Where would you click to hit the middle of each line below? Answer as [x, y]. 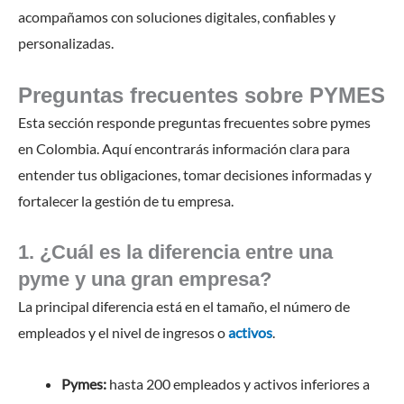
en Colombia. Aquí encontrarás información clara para [184, 148]
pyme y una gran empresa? [145, 279]
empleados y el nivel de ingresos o [123, 332]
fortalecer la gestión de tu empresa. [126, 200]
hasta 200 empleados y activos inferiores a [238, 383]
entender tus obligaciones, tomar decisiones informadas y [195, 174]
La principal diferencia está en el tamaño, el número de [184, 306]
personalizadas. [66, 42]
